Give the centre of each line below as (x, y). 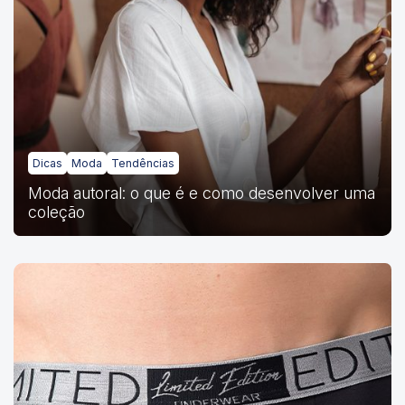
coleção (57, 212)
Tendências (143, 163)
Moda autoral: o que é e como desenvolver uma (202, 193)
